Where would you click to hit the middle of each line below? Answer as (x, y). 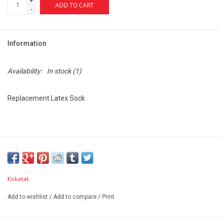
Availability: (25, 71)
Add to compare (76, 197)
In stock (59, 71)
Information (27, 43)
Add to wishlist (28, 197)
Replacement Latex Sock (46, 98)
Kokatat (18, 179)
